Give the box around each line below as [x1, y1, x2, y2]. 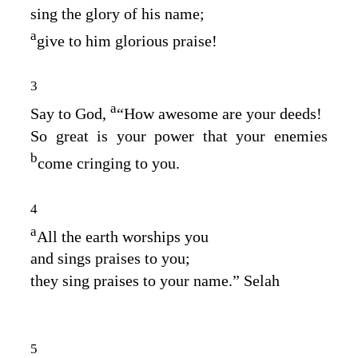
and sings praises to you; [30, 249, 190, 268]
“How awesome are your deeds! [117, 104, 322, 122]
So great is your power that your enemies [30, 126, 328, 145]
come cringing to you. [38, 153, 180, 172]
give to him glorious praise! [37, 31, 217, 50]
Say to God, [30, 104, 110, 122]
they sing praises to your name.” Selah [30, 272, 280, 290]
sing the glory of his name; [30, 4, 205, 22]
